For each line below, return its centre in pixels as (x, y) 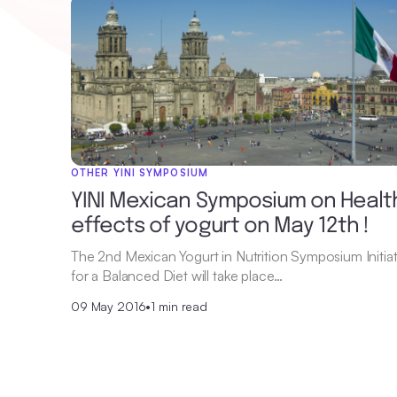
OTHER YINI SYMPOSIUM (140, 172)
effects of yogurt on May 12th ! (220, 226)
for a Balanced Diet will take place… (177, 275)
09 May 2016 (109, 306)
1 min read (179, 306)
